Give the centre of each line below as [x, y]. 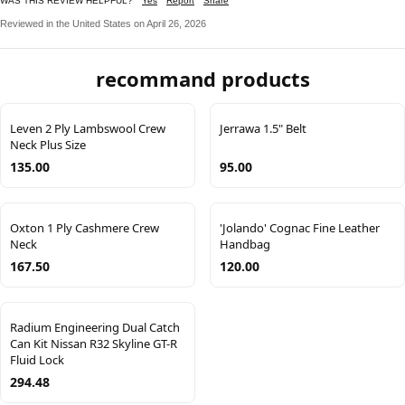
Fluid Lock [37, 360]
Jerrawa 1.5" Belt [263, 129]
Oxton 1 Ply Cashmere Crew [85, 228]
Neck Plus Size [48, 145]
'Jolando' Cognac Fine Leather [300, 228]
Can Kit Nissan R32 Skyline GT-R [94, 344]
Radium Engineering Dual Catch [95, 328]
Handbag [245, 245]
